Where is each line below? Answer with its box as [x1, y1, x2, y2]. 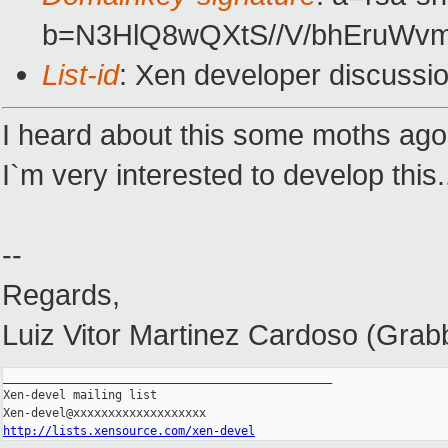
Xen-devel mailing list [3, 388, 157, 403]
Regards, [2, 278, 120, 312]
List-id [42, 58, 119, 92]
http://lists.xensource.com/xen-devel [3, 424, 255, 439]
